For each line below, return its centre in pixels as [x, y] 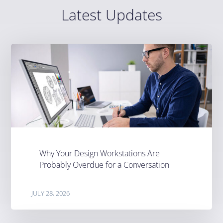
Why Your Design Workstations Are [99, 153]
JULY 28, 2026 [50, 193]
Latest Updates [111, 15]
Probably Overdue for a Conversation [104, 165]
